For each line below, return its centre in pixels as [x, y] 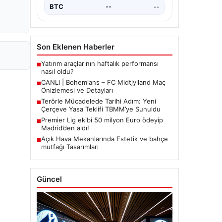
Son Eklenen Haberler [76, 47]
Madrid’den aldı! [65, 128]
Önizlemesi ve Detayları [77, 90]
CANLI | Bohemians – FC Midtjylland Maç [103, 82]
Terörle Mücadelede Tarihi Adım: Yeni [99, 101]
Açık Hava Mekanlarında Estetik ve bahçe [105, 139]
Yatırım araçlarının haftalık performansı [100, 63]
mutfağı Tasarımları [70, 147]
